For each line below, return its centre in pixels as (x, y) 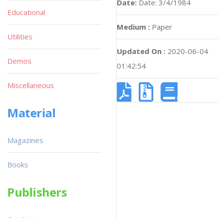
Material (32, 113)
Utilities (20, 36)
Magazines (25, 140)
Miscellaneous (31, 85)
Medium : (133, 27)
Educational (26, 12)
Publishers (37, 192)
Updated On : (141, 51)
